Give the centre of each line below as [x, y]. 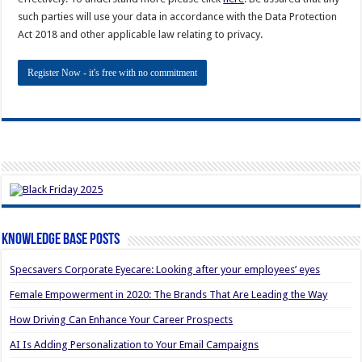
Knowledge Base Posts [61, 240]
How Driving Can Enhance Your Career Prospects [122, 320]
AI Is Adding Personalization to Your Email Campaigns [135, 345]
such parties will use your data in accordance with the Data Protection [178, 16]
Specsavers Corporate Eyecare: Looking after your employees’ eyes [165, 270]
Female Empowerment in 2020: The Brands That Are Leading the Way [169, 295]
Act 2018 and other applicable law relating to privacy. [141, 34]
